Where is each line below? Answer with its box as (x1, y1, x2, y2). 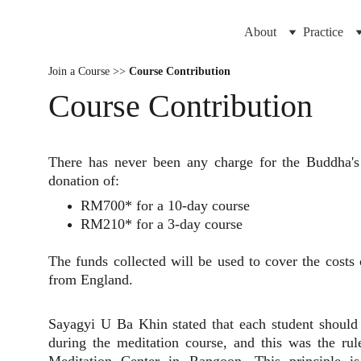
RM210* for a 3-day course (81, 216, 243, 232)
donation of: (48, 172, 119, 189)
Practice (302, 25, 343, 39)
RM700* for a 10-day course (81, 197, 250, 214)
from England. (48, 272, 133, 288)
